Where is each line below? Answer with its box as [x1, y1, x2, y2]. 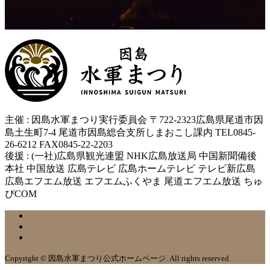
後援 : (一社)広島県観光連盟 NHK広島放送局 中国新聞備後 [5, 151, 257, 161]
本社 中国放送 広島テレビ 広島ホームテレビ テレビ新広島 [5, 163, 256, 174]
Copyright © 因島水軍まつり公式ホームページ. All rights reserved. [5, 254, 231, 263]
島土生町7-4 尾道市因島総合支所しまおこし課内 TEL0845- [5, 127, 256, 137]
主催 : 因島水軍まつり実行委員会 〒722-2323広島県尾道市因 [5, 115, 263, 125]
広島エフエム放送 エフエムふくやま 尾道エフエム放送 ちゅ [5, 176, 263, 186]
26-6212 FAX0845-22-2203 [5, 139, 113, 149]
